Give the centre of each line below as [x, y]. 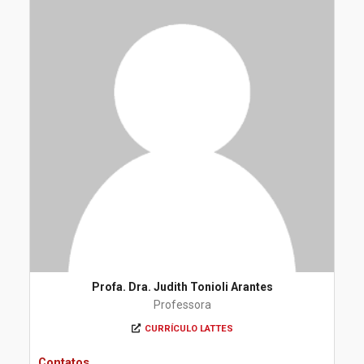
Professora [182, 305]
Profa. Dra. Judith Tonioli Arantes [182, 287]
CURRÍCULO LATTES [188, 329]
